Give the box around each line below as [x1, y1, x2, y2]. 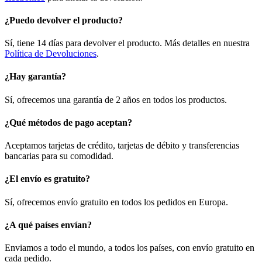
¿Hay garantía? [5, 71, 66, 82]
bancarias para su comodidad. [5, 151, 113, 161]
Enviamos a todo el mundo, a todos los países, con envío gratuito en [5, 243, 254, 253]
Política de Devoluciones [5, 49, 96, 59]
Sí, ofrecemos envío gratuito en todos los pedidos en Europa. [5, 196, 228, 207]
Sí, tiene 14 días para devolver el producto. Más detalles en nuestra [5, 38, 250, 49]
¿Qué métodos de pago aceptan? [5, 117, 132, 127]
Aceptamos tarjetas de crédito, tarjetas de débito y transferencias [5, 140, 239, 151]
